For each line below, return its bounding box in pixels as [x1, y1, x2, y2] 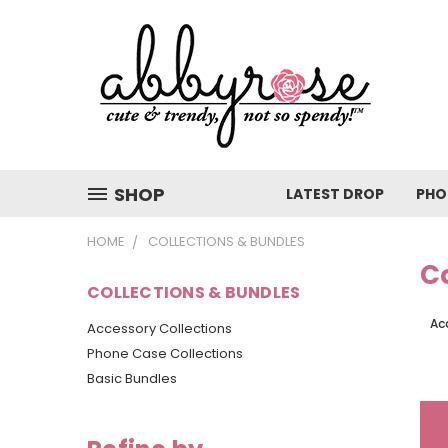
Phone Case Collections [87, 343, 243, 363]
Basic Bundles [87, 368, 177, 388]
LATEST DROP [286, 184, 384, 204]
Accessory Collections [87, 318, 232, 338]
